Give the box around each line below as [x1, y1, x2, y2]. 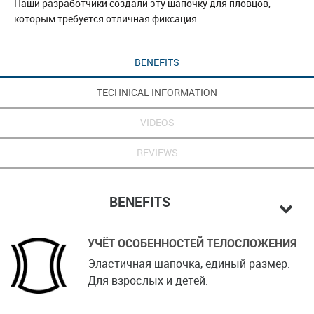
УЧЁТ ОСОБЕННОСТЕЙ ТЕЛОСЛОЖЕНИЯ [88, 235, 297, 252]
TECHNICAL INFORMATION [97, 85, 217, 99]
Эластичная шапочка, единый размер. [88, 256, 290, 272]
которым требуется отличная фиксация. [14, 11, 200, 25]
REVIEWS [136, 145, 178, 159]
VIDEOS [139, 115, 175, 129]
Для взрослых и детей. [88, 273, 208, 289]
